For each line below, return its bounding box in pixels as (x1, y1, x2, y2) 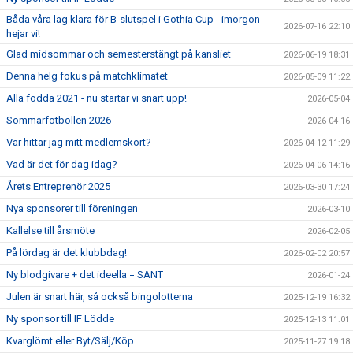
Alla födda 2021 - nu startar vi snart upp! (6, 92, 187, 104)
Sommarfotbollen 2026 (6, 114, 111, 126)
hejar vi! (6, 28, 40, 39)
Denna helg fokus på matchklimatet (6, 70, 168, 82)
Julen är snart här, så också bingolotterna (6, 291, 193, 303)
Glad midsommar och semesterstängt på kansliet (6, 48, 231, 60)
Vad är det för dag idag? (6, 158, 117, 170)
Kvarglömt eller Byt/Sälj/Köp (6, 335, 134, 347)
